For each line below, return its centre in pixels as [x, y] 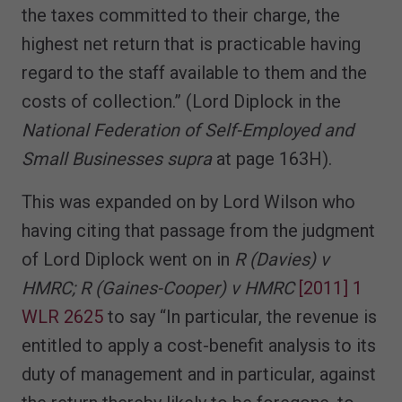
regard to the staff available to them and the [194, 72]
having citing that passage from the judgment [198, 230]
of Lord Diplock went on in [128, 259]
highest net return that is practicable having [191, 44]
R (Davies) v [282, 259]
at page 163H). [272, 158]
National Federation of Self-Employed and [188, 130]
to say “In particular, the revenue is [240, 316]
